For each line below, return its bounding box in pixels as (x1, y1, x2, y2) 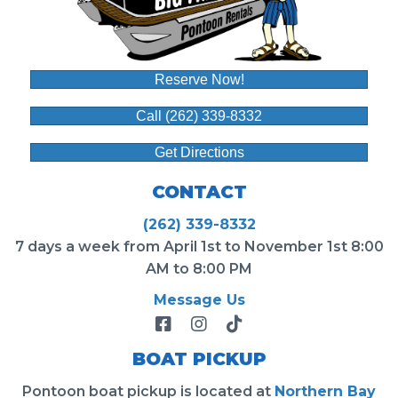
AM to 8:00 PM (146, 259, 252, 277)
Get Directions (154, 144, 244, 160)
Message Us (153, 291, 245, 308)
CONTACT (151, 180, 247, 203)
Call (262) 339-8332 (136, 107, 262, 123)
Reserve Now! (154, 71, 244, 87)
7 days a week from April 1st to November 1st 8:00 (14, 237, 384, 255)
